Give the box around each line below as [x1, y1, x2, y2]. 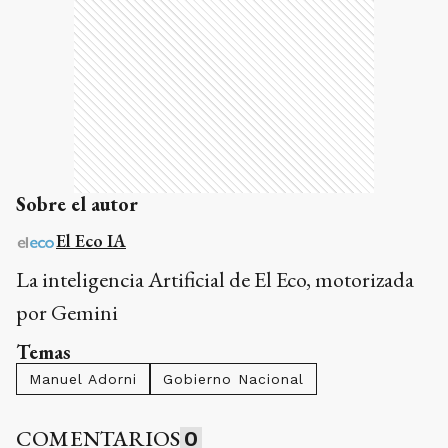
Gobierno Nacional [163, 370, 304, 387]
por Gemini [16, 297, 118, 327]
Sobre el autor [16, 190, 138, 217]
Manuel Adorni [29, 370, 137, 387]
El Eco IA [56, 228, 126, 252]
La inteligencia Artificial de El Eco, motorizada [16, 264, 414, 294]
